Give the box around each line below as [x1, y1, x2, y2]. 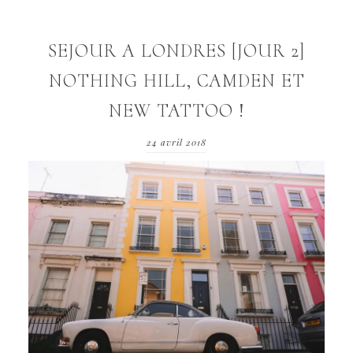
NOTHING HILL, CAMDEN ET [48, 69, 305, 93]
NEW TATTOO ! [109, 99, 244, 123]
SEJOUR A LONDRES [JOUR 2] [48, 39, 305, 63]
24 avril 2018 [147, 136, 206, 149]
